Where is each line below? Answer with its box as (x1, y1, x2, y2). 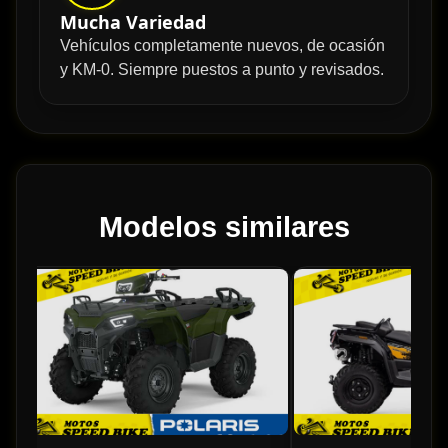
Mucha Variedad (60, 10, 206, 35)
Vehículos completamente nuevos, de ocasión (60, 37, 385, 55)
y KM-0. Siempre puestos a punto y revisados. (60, 61, 384, 79)
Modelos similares (98, 211, 350, 244)
